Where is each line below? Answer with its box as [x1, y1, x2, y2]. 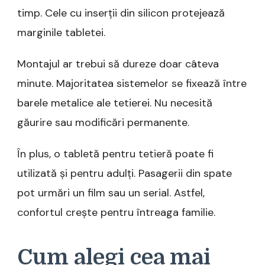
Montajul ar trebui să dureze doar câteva [17, 56, 219, 71]
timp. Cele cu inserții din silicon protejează [17, 5, 225, 20]
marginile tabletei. [17, 25, 105, 40]
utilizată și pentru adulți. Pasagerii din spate [17, 166, 232, 180]
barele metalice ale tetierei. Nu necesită [17, 95, 212, 110]
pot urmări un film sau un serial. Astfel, [17, 185, 205, 200]
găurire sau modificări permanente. [17, 115, 189, 130]
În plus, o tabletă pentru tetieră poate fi [17, 146, 214, 161]
